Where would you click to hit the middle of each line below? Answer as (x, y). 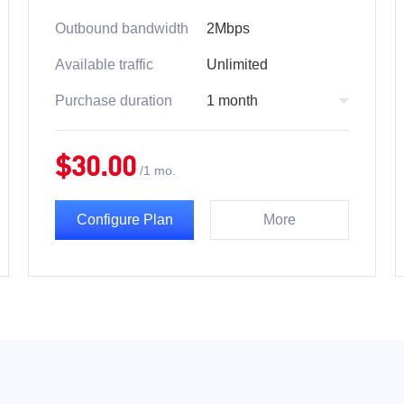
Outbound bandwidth (122, 28)
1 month (232, 101)
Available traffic (104, 64)
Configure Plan (124, 220)
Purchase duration (114, 101)
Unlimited (237, 64)
